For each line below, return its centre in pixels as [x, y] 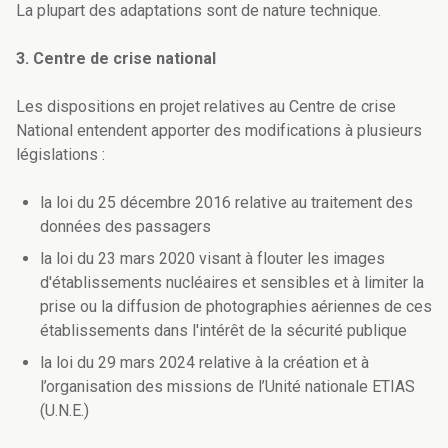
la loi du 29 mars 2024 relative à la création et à [204, 363]
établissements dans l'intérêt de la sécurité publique [223, 331]
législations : [62, 155]
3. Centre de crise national [116, 59]
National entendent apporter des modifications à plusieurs [219, 131]
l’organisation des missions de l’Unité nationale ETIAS [227, 387]
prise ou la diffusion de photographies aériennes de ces [236, 307]
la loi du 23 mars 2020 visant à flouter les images [212, 259]
